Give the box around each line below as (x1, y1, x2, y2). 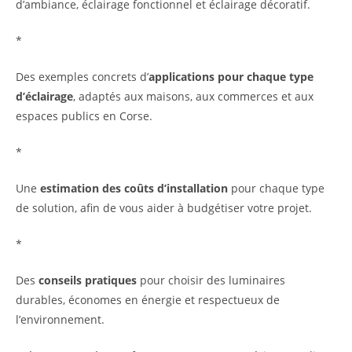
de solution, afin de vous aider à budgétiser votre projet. (16, 200, 312, 216)
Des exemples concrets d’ (16, 69, 148, 85)
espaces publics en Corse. (16, 108, 152, 124)
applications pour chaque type (148, 69, 313, 85)
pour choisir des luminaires (137, 273, 285, 288)
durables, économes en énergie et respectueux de (16, 292, 280, 308)
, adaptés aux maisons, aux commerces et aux (73, 89, 313, 104)
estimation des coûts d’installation (40, 181, 228, 196)
